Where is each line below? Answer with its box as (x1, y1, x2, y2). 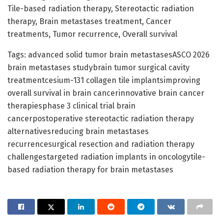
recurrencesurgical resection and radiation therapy (7, 139, 194, 149)
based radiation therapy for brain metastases (7, 165, 173, 174)
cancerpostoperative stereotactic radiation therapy (7, 113, 194, 123)
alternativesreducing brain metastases (7, 126, 149, 136)
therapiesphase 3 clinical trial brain (7, 101, 136, 110)
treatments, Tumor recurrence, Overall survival (7, 29, 177, 39)
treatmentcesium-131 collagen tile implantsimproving (7, 75, 200, 85)
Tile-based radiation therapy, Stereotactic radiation (7, 3, 194, 13)
